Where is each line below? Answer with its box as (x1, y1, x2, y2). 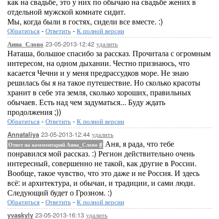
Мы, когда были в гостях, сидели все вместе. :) (7, 16, 163, 27)
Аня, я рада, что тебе (103, 138, 174, 149)
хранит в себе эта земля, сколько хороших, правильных (7, 87, 191, 98)
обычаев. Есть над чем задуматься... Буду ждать (7, 96, 165, 108)
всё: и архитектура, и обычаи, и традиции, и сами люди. (7, 177, 195, 188)
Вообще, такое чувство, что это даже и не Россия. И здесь (7, 167, 199, 178)
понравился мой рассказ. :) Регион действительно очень (7, 148, 195, 159)
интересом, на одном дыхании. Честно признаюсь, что (7, 57, 190, 68)
